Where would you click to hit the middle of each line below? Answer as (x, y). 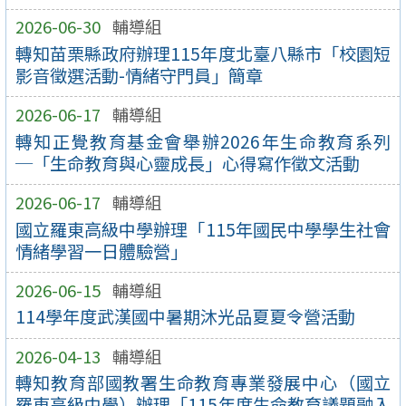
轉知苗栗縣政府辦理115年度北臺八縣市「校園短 (203, 53)
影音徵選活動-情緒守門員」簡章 (139, 75)
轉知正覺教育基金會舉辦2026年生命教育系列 (203, 141)
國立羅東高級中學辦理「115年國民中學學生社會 (203, 229)
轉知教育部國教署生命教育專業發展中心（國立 (203, 383)
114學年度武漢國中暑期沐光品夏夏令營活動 (185, 317)
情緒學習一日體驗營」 (101, 251)
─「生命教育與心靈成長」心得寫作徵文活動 (187, 163)
